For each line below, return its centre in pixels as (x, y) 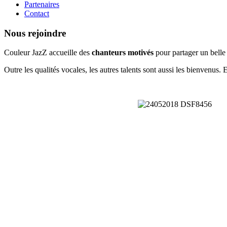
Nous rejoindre (35, 33)
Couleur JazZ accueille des (48, 53)
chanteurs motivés (123, 53)
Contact (37, 13)
